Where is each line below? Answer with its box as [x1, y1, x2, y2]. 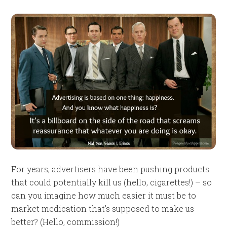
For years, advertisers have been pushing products [11, 163, 210, 174]
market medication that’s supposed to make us [11, 203, 195, 214]
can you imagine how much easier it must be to [11, 190, 197, 201]
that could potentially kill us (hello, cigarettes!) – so [11, 176, 212, 187]
